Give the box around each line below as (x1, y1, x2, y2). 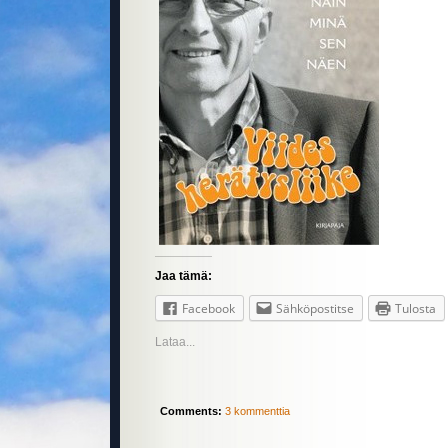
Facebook (182, 300, 235, 318)
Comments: (160, 405, 222, 418)
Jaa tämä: (155, 269, 212, 284)
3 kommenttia (225, 405, 290, 418)
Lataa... (155, 335, 195, 350)
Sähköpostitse (276, 300, 354, 318)
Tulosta (395, 300, 436, 318)
